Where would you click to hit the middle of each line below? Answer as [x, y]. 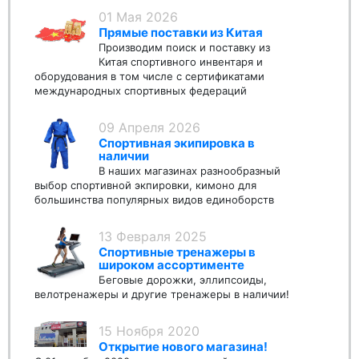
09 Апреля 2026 [149, 128]
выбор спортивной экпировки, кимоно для [145, 186]
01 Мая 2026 [138, 17]
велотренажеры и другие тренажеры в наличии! [162, 294]
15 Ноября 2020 [149, 331]
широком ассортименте [171, 265]
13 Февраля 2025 [153, 237]
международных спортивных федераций [141, 91]
